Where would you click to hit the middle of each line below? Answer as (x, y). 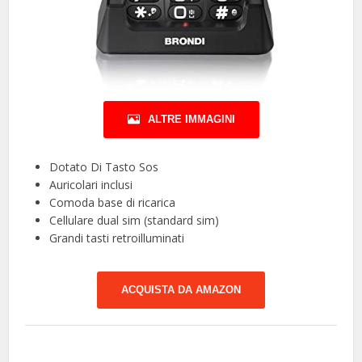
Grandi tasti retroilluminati (117, 238)
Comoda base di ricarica (113, 202)
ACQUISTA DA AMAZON (181, 289)
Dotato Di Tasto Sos (104, 166)
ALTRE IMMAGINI (191, 119)
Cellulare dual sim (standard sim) (135, 220)
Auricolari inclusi (91, 184)
